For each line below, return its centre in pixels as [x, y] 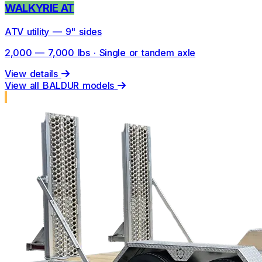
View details [33, 73]
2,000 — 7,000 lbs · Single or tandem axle [100, 52]
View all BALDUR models [60, 85]
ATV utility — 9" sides [53, 31]
